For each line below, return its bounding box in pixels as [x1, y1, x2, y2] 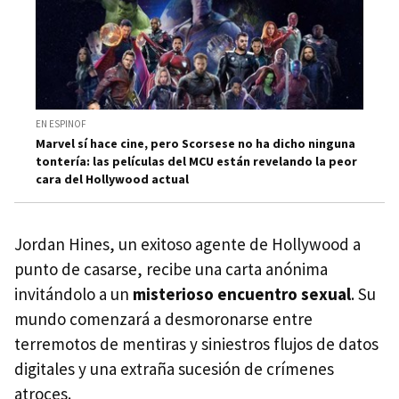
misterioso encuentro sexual [133, 283, 351, 305]
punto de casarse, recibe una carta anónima [14, 258, 328, 281]
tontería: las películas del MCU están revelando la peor [36, 153, 357, 170]
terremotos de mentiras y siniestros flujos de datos [14, 333, 379, 355]
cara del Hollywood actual [36, 171, 189, 188]
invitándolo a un [14, 283, 133, 305]
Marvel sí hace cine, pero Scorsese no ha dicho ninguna [36, 135, 355, 152]
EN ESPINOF [36, 118, 86, 131]
